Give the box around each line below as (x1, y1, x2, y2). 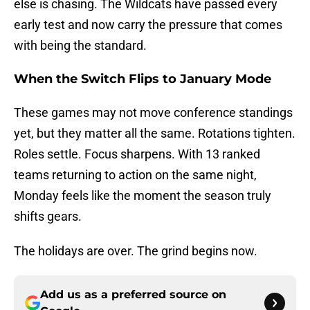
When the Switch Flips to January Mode (14, 71, 271, 87)
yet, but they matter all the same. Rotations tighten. (14, 126, 295, 141)
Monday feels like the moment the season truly (14, 188, 271, 203)
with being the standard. (14, 38, 147, 53)
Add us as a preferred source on (40, 288, 226, 302)
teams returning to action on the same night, (14, 167, 257, 183)
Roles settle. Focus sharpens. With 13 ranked (14, 147, 260, 162)
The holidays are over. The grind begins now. (14, 244, 257, 259)
